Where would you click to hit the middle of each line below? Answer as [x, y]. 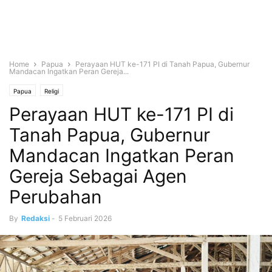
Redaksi [36, 218]
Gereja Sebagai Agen [98, 176]
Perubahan [56, 197]
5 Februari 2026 [85, 218]
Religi [52, 91]
